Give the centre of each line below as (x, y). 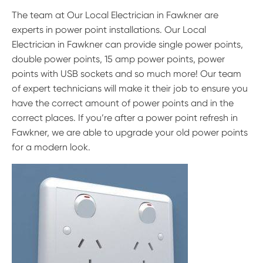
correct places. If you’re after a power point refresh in (125, 118)
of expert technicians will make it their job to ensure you (130, 89)
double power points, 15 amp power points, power (118, 59)
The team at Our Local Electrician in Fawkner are (115, 15)
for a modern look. (51, 147)
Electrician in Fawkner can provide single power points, (127, 45)
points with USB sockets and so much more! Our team (127, 74)
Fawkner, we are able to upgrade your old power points (130, 133)
